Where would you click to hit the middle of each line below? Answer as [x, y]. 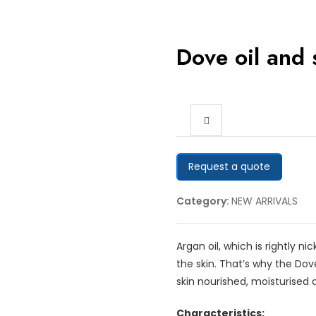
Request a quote [230, 166]
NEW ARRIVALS [265, 201]
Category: [204, 201]
